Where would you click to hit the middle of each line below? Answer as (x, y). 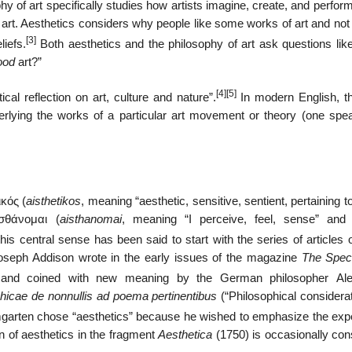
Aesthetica (185, 334)
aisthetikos (54, 202)
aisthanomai (90, 220)
